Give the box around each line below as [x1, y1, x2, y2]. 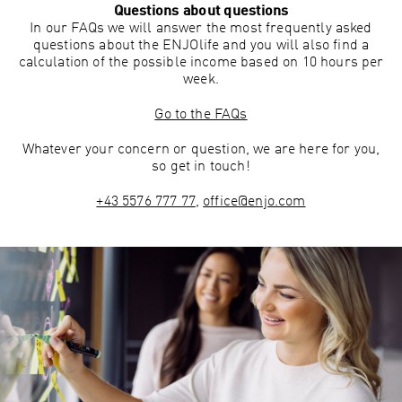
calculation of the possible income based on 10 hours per [18, 56, 384, 71]
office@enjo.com [203, 195, 306, 210]
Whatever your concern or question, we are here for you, [22, 143, 380, 158]
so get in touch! [152, 160, 250, 175]
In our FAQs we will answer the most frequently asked [30, 22, 372, 37]
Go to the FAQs [154, 108, 248, 123]
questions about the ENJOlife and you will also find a [32, 39, 370, 54]
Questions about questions [113, 4, 289, 20]
